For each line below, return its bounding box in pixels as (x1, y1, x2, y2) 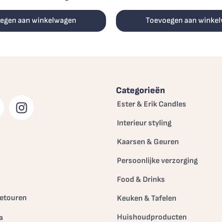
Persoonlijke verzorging (117, 156, 198, 166)
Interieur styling (117, 118, 171, 128)
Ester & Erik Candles (117, 100, 186, 109)
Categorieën (116, 85, 165, 96)
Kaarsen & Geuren (117, 137, 179, 147)
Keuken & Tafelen (117, 194, 176, 203)
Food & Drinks (117, 175, 165, 184)
